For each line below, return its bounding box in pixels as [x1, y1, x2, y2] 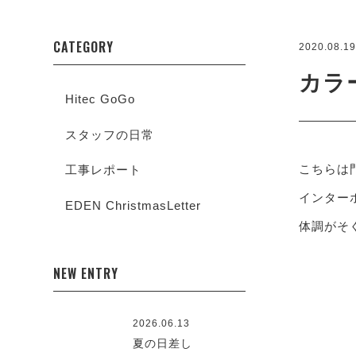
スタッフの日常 [65, 127, 155, 141]
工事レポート [65, 163, 142, 176]
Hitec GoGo [65, 92, 136, 106]
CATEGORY [53, 37, 114, 56]
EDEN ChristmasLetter [65, 198, 202, 212]
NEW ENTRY [53, 263, 119, 283]
